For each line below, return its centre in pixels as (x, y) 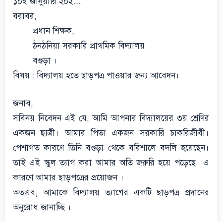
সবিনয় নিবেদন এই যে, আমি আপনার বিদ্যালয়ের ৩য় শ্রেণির (111, 118)
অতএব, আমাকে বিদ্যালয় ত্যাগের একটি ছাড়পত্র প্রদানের (111, 192)
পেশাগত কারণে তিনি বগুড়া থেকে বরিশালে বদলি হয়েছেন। (111, 148)
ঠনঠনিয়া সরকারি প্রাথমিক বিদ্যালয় (89, 46)
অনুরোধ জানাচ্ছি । (42, 207)
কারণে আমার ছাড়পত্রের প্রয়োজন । (68, 177)
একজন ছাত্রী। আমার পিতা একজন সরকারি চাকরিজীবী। (111, 133)
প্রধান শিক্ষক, (54, 31)
